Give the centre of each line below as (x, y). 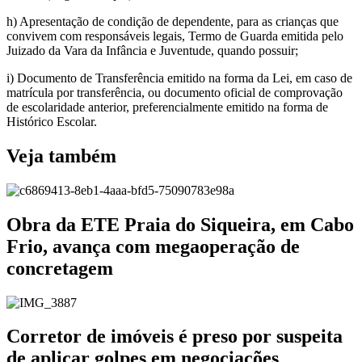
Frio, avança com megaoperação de (153, 246)
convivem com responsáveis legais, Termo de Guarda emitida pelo (175, 36)
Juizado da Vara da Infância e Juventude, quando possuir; (152, 50)
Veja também (61, 156)
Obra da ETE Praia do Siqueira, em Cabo (180, 224)
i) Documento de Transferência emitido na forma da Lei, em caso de (179, 78)
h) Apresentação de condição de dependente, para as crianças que (173, 21)
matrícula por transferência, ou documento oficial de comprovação (175, 92)
